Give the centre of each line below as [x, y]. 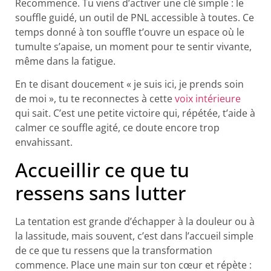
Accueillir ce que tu [102, 169]
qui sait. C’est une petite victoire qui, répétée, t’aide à [135, 113]
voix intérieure [208, 99]
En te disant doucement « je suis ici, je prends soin [129, 84]
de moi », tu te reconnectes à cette [95, 99]
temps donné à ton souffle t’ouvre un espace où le [130, 32]
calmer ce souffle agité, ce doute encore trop [117, 128]
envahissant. [44, 142]
